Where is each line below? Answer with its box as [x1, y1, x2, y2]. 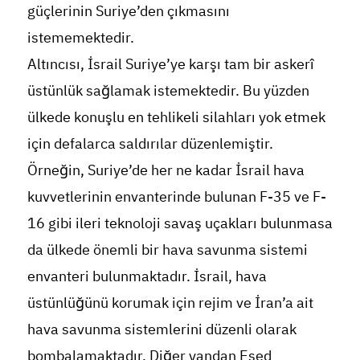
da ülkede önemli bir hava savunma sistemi [27, 238, 308, 260]
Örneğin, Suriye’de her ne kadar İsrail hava [27, 158, 305, 181]
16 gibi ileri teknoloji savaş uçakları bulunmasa [27, 211, 333, 234]
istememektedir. [27, 26, 134, 48]
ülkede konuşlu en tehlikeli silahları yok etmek [27, 105, 325, 128]
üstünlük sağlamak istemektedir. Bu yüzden [27, 79, 309, 101]
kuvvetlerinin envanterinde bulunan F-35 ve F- [27, 185, 326, 207]
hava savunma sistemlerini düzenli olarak [27, 317, 297, 340]
